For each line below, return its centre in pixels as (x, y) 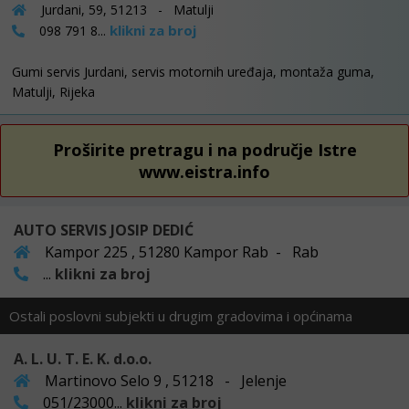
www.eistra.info (204, 171)
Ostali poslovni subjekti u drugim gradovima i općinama (181, 315)
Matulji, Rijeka (53, 91)
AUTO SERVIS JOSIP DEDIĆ (104, 230)
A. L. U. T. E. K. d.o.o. (83, 358)
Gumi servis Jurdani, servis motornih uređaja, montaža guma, (193, 71)
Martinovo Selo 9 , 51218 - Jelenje (164, 380)
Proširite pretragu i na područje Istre (204, 149)
